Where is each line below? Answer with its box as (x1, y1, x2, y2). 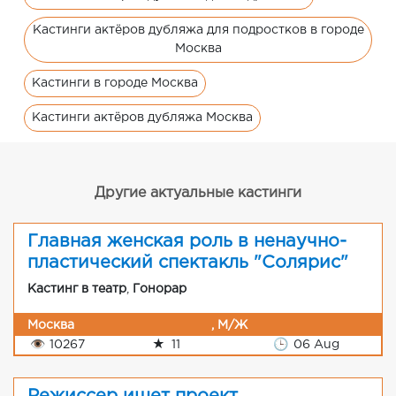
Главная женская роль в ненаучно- (27, 232, 346, 249)
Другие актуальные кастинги (95, 186, 301, 200)
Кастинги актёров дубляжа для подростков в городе (32, 24, 364, 35)
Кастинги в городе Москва (32, 77, 198, 88)
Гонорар (133, 283, 187, 294)
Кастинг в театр (27, 283, 126, 294)
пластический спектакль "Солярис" (27, 254, 348, 270)
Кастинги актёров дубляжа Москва (32, 111, 253, 123)
